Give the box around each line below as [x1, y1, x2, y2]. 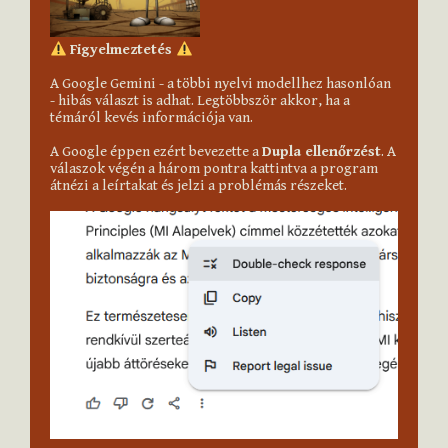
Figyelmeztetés [70, 41, 177, 59]
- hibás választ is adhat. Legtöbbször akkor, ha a [50, 92, 350, 110]
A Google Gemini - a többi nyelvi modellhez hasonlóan [50, 75, 391, 93]
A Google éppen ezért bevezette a [50, 143, 262, 161]
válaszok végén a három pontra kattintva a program [50, 160, 378, 178]
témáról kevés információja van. [50, 109, 253, 127]
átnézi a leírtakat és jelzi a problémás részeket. [50, 177, 347, 195]
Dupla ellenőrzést [262, 143, 381, 161]
